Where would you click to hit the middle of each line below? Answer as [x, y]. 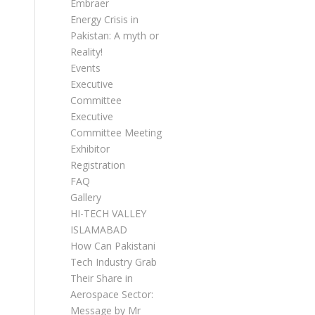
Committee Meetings [118, 133]
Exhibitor [90, 149]
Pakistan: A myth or [115, 36]
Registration [98, 165]
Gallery [86, 197]
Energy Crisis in [104, 19]
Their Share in [102, 278]
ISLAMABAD [99, 230]
